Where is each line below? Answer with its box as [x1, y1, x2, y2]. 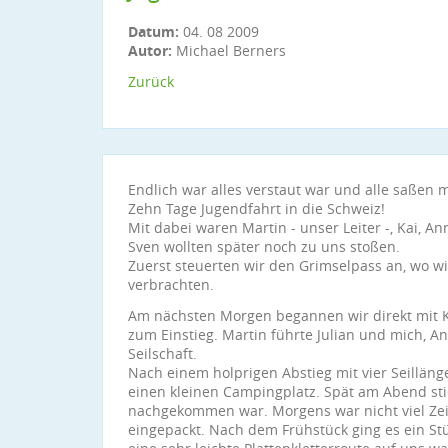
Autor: [128, 41, 172, 60]
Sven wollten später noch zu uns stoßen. [128, 237, 400, 256]
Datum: [128, 22, 183, 41]
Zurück [128, 72, 174, 91]
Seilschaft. [128, 344, 197, 363]
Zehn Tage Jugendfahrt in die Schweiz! [128, 199, 385, 218]
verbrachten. [128, 275, 214, 294]
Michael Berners [172, 41, 286, 60]
